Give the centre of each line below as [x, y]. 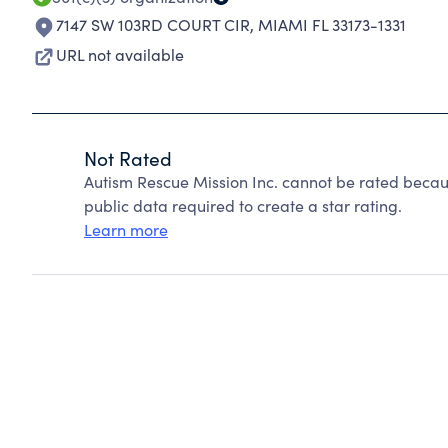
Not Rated [128, 158]
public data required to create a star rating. [243, 205]
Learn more [126, 229]
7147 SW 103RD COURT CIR [153, 24]
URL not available [120, 54]
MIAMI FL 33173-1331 [332, 24]
